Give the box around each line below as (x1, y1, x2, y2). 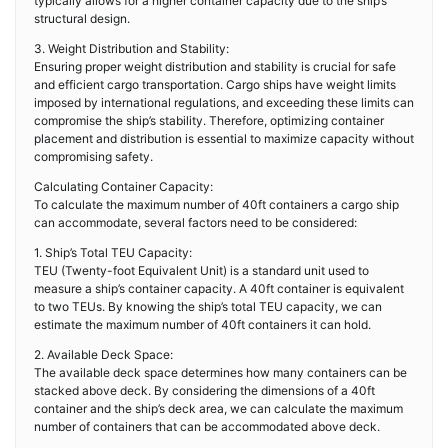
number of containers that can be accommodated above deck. (34, 419, 380, 434)
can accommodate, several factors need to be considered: (34, 215, 357, 230)
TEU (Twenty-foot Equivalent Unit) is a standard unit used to (34, 263, 369, 278)
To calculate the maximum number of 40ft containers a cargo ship (34, 197, 399, 212)
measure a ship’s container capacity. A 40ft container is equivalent (34, 281, 404, 296)
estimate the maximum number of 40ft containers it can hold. (34, 317, 371, 332)
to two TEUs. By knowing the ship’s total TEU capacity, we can (34, 299, 382, 314)
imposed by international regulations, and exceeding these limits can (34, 95, 414, 110)
